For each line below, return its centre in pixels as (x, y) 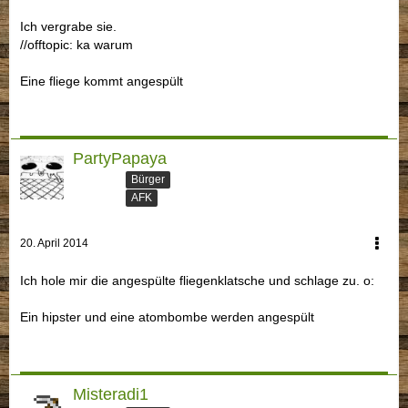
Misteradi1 (111, 395)
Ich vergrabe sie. (68, 26)
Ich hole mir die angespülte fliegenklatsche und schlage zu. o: (197, 281)
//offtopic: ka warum (76, 44)
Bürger (148, 179)
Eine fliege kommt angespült (102, 81)
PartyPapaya (120, 158)
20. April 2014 (54, 244)
